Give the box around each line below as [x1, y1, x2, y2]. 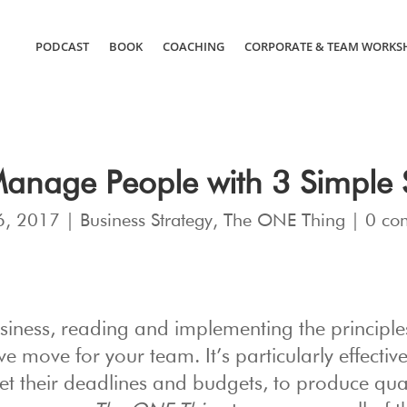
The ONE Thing [223, 211, 345, 230]
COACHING [162, 38, 224, 55]
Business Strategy [79, 211, 213, 230]
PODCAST [35, 38, 89, 55]
